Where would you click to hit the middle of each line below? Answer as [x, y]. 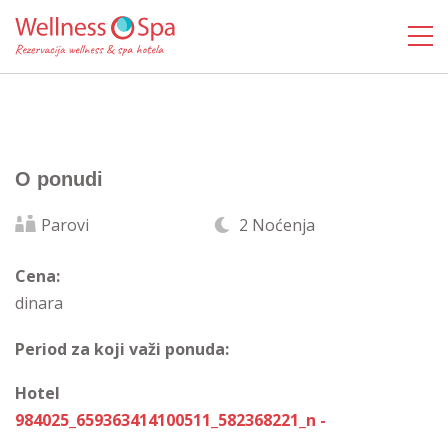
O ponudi [59, 179]
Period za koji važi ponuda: [122, 349]
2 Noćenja [275, 225]
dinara [39, 303]
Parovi [65, 225]
